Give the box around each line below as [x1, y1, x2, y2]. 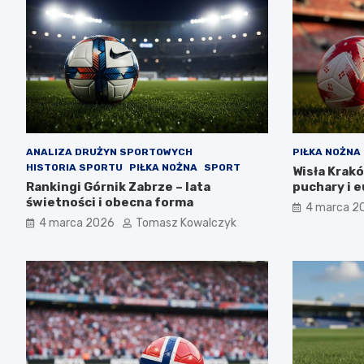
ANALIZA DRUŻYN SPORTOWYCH [26, 146, 193, 158]
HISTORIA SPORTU [26, 162, 123, 174]
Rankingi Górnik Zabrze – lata [26, 180, 210, 195]
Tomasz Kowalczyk [136, 216, 236, 231]
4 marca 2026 [39, 216, 115, 231]
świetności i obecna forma [26, 195, 193, 210]
